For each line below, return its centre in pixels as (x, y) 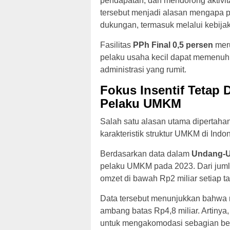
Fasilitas (117, 45)
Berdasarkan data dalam (146, 154)
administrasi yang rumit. (143, 69)
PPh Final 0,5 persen (173, 45)
